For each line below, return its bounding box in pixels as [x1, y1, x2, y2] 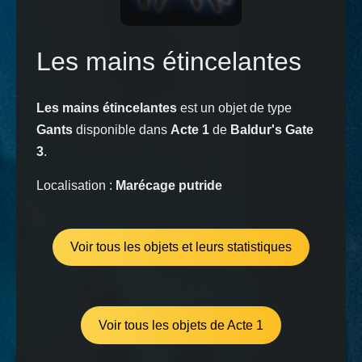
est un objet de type [177, 101, 292, 115]
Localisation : [36, 179, 116, 192]
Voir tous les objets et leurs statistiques [70, 240, 292, 255]
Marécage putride [116, 179, 222, 192]
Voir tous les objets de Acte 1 [99, 318, 263, 332]
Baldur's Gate [230, 123, 314, 137]
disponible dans [73, 123, 170, 137]
